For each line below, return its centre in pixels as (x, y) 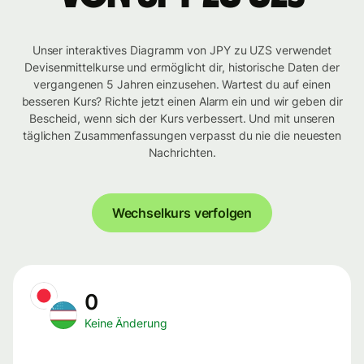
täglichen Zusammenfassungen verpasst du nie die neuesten (182, 136)
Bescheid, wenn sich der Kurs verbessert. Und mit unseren (182, 119)
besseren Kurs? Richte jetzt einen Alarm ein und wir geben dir (182, 102)
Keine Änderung (126, 323)
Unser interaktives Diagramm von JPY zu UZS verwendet (182, 50)
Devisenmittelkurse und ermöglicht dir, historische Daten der (182, 67)
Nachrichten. (182, 153)
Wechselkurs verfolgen (182, 213)
